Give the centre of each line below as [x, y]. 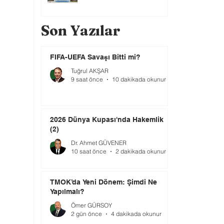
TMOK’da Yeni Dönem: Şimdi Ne [103, 182]
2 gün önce [86, 214]
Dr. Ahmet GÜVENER [99, 143]
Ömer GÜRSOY [91, 205]
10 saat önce [89, 151]
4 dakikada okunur [136, 214]
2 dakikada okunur [141, 151]
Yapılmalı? [67, 191]
